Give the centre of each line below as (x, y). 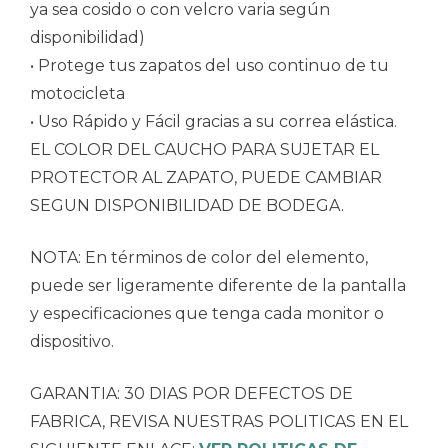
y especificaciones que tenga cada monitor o (207, 314)
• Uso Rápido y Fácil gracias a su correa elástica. (213, 122)
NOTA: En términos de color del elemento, (199, 258)
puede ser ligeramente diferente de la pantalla (218, 286)
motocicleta (77, 94)
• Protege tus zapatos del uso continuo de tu (209, 66)
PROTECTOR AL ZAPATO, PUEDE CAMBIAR (206, 178)
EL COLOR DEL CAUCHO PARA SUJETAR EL (204, 150)
